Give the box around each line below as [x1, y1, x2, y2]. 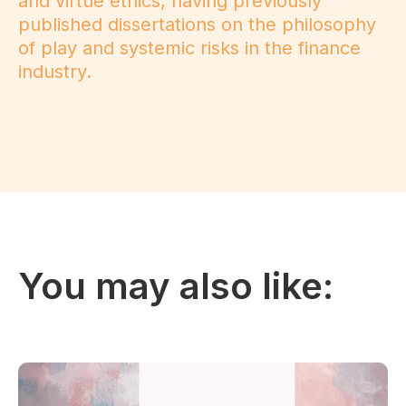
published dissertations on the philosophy [18, 14, 376, 36]
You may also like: [18, 264, 333, 309]
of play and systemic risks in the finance [18, 37, 361, 60]
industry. [18, 61, 92, 83]
